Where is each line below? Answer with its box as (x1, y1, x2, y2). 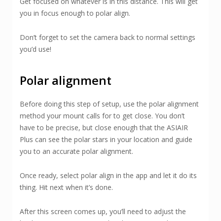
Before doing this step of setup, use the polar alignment (20, 99, 199, 109)
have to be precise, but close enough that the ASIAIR (20, 123, 188, 133)
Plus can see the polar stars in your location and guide (20, 135, 192, 145)
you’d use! (20, 44, 51, 54)
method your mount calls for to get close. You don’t (20, 111, 185, 121)
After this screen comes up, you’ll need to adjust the (20, 207, 186, 217)
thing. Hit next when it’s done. (20, 183, 113, 192)
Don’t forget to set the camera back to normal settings (20, 33, 195, 42)
